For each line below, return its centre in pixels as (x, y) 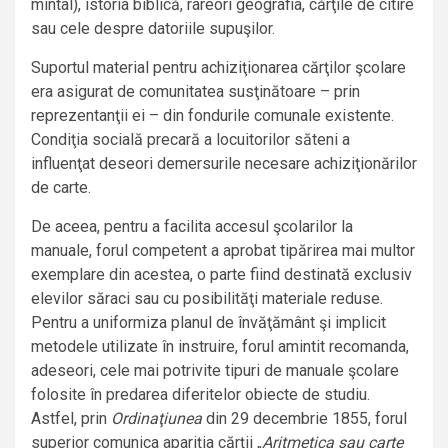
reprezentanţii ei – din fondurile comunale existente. (212, 116)
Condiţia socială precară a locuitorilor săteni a (190, 140)
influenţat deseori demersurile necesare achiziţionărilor (224, 164)
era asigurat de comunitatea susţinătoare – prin (195, 92)
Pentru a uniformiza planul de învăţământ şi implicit (208, 323)
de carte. (61, 188)
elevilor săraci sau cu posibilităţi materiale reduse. (207, 299)
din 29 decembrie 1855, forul (304, 419)
